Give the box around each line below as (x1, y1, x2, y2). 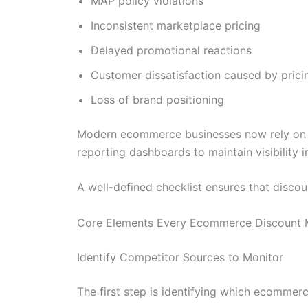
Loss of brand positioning (91, 92, 224, 107)
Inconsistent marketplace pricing (91, 18, 261, 32)
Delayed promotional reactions (91, 43, 252, 57)
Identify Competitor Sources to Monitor (77, 250, 283, 264)
